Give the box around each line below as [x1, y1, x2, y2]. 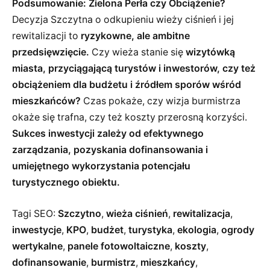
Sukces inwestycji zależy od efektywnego [12, 128, 204, 140]
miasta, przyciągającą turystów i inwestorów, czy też [12, 63, 256, 75]
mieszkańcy [140, 256, 195, 268]
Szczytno [58, 207, 101, 219]
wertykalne [12, 240, 63, 252]
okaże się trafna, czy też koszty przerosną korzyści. [12, 111, 247, 124]
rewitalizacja [173, 207, 230, 219]
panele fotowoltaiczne [67, 240, 170, 252]
